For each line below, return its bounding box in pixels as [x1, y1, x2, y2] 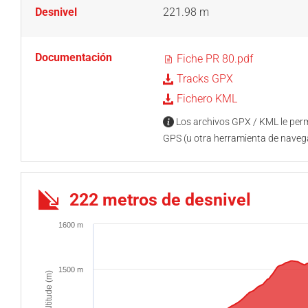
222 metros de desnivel [69, 190, 251, 210]
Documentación [35, 51, 112, 64]
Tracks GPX [173, 72, 233, 85]
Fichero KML [173, 92, 237, 105]
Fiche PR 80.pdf [173, 52, 253, 65]
